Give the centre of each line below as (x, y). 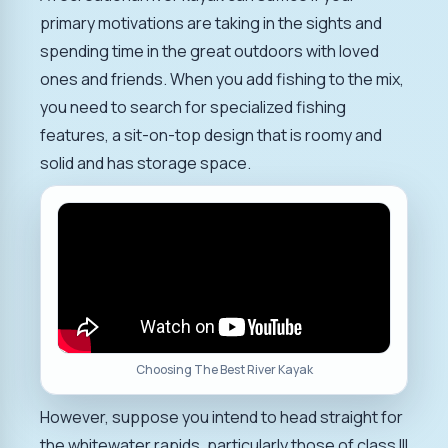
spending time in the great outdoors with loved (209, 50)
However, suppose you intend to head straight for (221, 416)
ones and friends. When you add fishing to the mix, (222, 78)
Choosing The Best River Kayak (224, 369)
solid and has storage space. (145, 162)
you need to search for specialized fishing (193, 106)
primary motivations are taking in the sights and (211, 22)
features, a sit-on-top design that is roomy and (211, 134)
